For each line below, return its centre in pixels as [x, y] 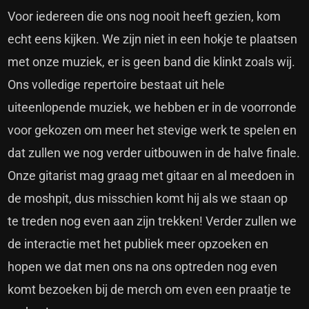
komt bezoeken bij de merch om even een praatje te [150, 290]
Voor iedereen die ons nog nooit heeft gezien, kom [144, 17]
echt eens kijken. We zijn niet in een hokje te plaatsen [153, 39]
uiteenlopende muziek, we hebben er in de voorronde [152, 108]
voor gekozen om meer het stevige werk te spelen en [152, 130]
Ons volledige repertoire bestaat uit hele [117, 85]
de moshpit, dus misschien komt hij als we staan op [148, 199]
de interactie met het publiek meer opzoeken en [138, 244]
